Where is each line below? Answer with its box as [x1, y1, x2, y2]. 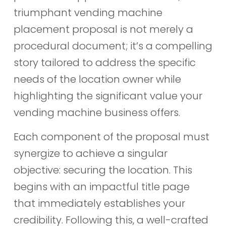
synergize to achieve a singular [13, 146, 167, 160]
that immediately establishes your [13, 196, 185, 210]
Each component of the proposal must [13, 129, 209, 144]
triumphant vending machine [13, 6, 162, 20]
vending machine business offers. [13, 105, 180, 120]
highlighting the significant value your [13, 89, 202, 103]
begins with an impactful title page [13, 179, 190, 194]
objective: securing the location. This [13, 162, 192, 177]
